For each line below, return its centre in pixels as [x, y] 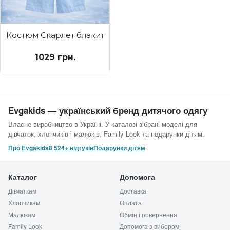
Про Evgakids [28, 148]
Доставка [133, 191]
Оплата [131, 203]
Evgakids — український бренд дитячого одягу [108, 110]
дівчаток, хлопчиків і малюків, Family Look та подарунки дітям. [106, 134]
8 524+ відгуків [71, 148]
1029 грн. [55, 57]
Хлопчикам [24, 203]
